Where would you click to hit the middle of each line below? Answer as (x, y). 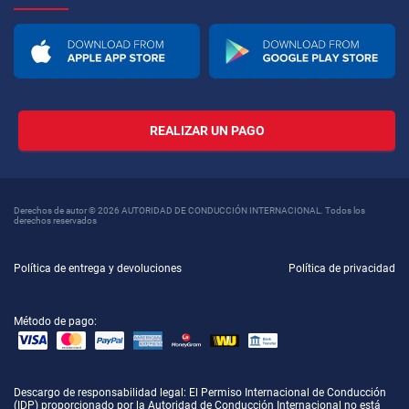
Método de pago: (55, 322)
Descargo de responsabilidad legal (99, 393)
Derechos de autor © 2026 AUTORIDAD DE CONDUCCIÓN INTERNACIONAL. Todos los (189, 211)
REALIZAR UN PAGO (207, 131)
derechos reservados (55, 221)
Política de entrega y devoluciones (98, 269)
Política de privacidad (342, 269)
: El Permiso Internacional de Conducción (285, 393)
